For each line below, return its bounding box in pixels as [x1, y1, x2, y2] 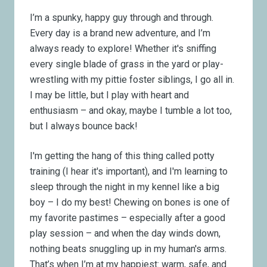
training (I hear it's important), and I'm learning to [30, 165, 228, 177]
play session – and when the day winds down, [30, 227, 221, 239]
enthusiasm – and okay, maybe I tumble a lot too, [30, 104, 232, 116]
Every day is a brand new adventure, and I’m [30, 27, 211, 39]
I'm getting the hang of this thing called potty [30, 150, 215, 162]
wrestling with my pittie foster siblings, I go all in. [30, 73, 235, 85]
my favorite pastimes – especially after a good [30, 212, 226, 223]
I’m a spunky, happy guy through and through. [30, 11, 214, 23]
